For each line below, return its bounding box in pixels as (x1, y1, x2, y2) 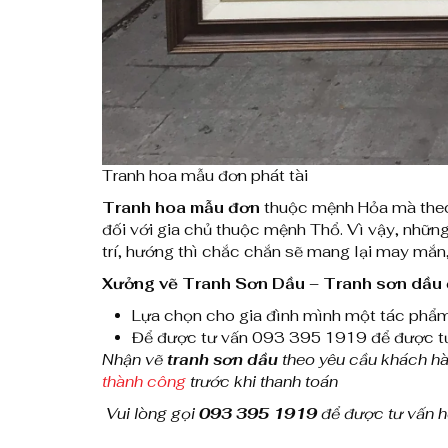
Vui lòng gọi (102, 403, 199, 423)
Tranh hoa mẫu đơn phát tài (102, 165, 308, 185)
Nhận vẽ (102, 349, 167, 369)
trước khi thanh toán (186, 371, 338, 391)
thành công (102, 371, 186, 391)
